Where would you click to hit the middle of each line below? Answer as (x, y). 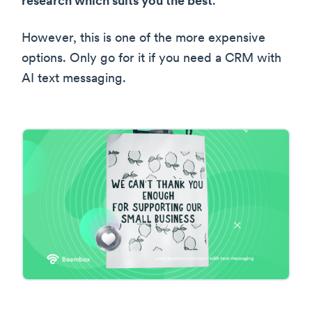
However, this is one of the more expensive (143, 38)
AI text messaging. (74, 79)
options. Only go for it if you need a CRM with (151, 58)
